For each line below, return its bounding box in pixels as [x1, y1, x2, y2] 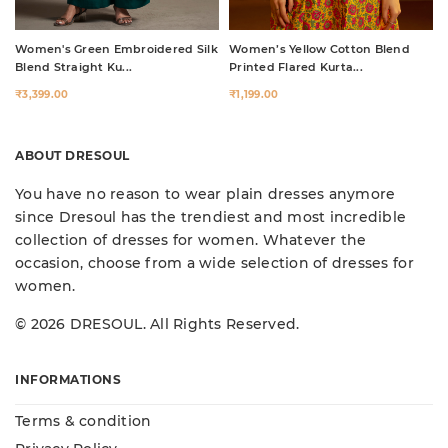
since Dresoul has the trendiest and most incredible [15, 208, 407, 227]
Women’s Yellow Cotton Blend [229, 42, 411, 57]
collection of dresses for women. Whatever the [15, 231, 367, 250]
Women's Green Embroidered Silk [15, 42, 218, 57]
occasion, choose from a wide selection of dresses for [15, 254, 414, 273]
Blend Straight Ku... [15, 60, 133, 75]
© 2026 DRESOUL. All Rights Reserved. [15, 315, 300, 334]
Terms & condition [15, 412, 152, 431]
